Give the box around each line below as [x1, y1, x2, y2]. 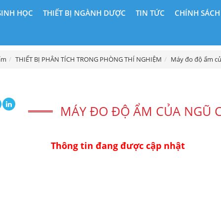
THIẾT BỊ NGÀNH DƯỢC [43, 8, 126, 18]
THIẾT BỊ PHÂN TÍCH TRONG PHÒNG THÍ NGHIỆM [15, 55, 162, 64]
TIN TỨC [136, 8, 165, 18]
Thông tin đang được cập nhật [50, 140, 185, 151]
